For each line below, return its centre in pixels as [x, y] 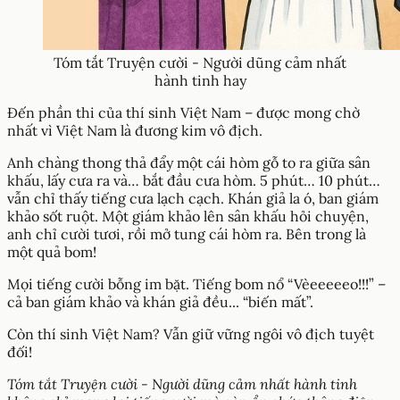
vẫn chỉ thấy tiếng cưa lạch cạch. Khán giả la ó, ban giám [193, 198]
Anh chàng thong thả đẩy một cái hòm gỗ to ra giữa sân [189, 162]
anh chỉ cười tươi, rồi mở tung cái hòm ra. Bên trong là [187, 233]
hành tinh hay [200, 80]
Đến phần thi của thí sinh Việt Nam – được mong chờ [183, 112]
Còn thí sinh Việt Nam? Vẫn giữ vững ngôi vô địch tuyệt [191, 333]
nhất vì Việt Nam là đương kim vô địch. [135, 130]
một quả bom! [52, 251]
